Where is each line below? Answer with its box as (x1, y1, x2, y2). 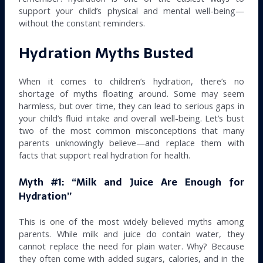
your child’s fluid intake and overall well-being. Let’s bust (19, 112, 244, 124)
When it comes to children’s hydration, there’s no (19, 75, 244, 87)
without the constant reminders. (19, 16, 146, 29)
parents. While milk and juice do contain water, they (19, 227, 244, 240)
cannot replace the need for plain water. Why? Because (19, 240, 244, 252)
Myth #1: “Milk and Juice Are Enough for (19, 174, 244, 190)
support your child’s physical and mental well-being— (19, 4, 244, 16)
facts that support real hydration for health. (19, 149, 191, 161)
